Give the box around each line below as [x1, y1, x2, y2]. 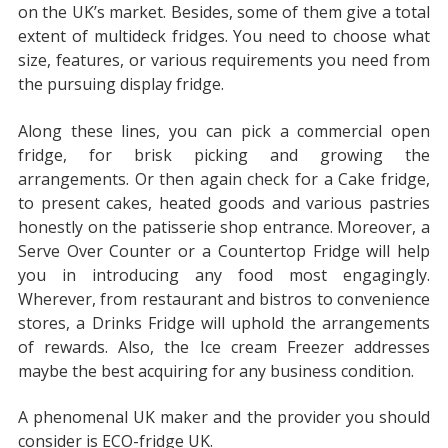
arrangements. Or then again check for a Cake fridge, [17, 167, 431, 190]
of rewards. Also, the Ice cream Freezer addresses [17, 335, 431, 358]
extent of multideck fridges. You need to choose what [17, 25, 431, 48]
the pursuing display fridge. [17, 73, 224, 96]
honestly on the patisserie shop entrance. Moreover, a [17, 215, 431, 238]
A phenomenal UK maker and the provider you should [17, 406, 431, 429]
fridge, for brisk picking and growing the [17, 143, 431, 166]
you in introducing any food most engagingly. [17, 263, 431, 286]
